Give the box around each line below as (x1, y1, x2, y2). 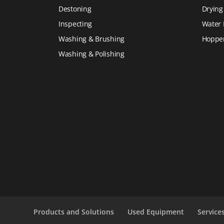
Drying (201, 4, 223, 14)
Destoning (58, 4, 91, 14)
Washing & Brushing (58, 34, 124, 44)
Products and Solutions (33, 207, 114, 217)
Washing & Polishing (58, 49, 124, 59)
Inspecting (58, 19, 92, 29)
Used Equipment (127, 207, 184, 217)
